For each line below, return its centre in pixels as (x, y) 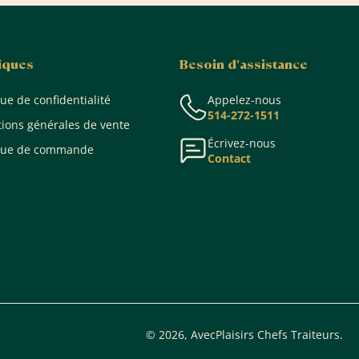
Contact (230, 158)
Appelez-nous (245, 99)
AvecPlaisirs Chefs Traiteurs (265, 334)
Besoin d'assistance (244, 64)
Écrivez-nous (242, 143)
